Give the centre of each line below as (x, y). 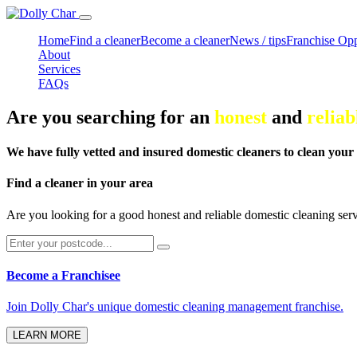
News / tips (258, 40)
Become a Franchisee (63, 275)
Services (59, 69)
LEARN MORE (47, 335)
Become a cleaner (185, 40)
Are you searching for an (110, 117)
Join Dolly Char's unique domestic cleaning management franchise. (175, 307)
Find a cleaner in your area (80, 183)
